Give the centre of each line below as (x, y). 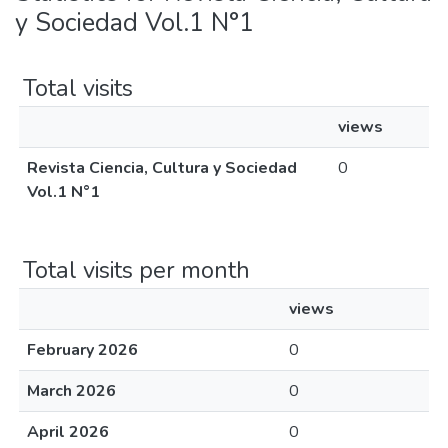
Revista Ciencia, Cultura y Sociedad (162, 168)
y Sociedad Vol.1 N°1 (134, 22)
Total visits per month (136, 270)
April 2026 (68, 432)
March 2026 (71, 391)
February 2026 (82, 350)
